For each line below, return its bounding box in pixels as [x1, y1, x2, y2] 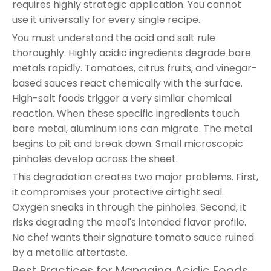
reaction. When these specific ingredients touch [12, 106, 240, 120]
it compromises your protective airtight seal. [12, 184, 224, 199]
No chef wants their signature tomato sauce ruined [12, 230, 254, 244]
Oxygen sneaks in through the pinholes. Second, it [12, 200, 246, 214]
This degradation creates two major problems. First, [12, 169, 258, 184]
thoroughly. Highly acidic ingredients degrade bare [12, 45, 251, 60]
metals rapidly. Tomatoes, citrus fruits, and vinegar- [12, 60, 257, 75]
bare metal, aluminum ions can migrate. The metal [12, 121, 252, 135]
